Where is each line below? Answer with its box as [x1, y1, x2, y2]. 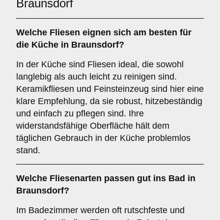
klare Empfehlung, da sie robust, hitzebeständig [16, 96, 202, 106]
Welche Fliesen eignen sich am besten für [16, 27, 192, 37]
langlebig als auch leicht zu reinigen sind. [16, 72, 177, 82]
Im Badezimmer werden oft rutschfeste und [16, 205, 185, 215]
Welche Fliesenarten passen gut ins [16, 173, 168, 183]
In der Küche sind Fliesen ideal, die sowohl [16, 59, 184, 69]
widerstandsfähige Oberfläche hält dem [16, 121, 169, 131]
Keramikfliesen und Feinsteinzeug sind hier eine [16, 84, 204, 94]
